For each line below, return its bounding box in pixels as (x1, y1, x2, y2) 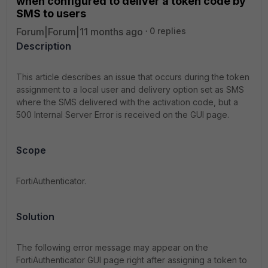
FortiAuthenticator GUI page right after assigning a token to (16, 255, 247, 265)
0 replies (150, 26, 186, 36)
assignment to (16, 84, 73, 95)
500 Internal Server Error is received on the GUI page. (16, 109, 229, 120)
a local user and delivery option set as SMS (73, 84, 244, 95)
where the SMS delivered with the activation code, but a (16, 97, 238, 107)
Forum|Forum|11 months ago (16, 26, 143, 38)
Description (16, 40, 71, 52)
